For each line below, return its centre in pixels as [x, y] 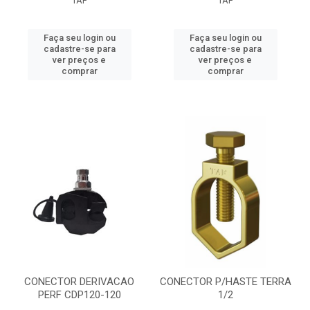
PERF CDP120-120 [79, 295]
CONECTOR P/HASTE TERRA [225, 282]
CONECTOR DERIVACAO [79, 282]
